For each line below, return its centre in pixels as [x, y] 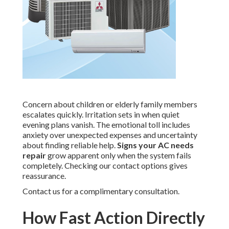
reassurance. [44, 176]
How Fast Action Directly [114, 218]
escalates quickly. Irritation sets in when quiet [101, 114]
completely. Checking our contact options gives [105, 166]
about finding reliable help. [70, 145]
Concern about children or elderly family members [110, 104]
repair [34, 155]
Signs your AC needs [155, 145]
